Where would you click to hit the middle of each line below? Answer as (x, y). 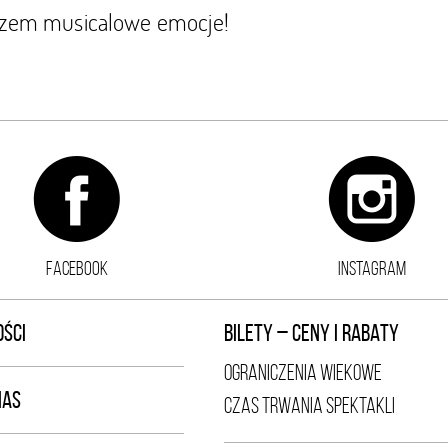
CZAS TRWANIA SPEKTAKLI (309, 405)
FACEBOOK (76, 268)
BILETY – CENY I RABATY (311, 333)
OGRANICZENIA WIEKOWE (303, 372)
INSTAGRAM (371, 268)
